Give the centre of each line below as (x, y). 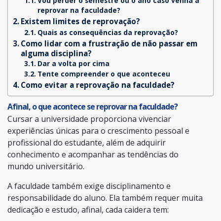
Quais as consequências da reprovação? (108, 32)
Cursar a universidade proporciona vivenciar (89, 119)
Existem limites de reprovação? (81, 21)
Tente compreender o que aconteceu (104, 74)
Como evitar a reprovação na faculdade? (98, 85)
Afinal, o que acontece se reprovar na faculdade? (92, 106)
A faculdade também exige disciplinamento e (89, 186)
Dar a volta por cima (73, 63)
